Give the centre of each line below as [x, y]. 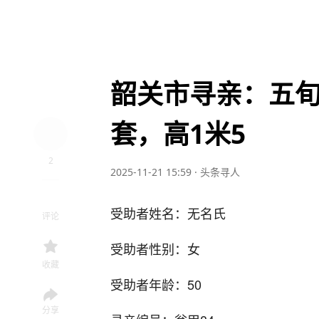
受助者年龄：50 [156, 284]
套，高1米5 [178, 134]
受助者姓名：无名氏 [168, 213]
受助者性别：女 [155, 249]
